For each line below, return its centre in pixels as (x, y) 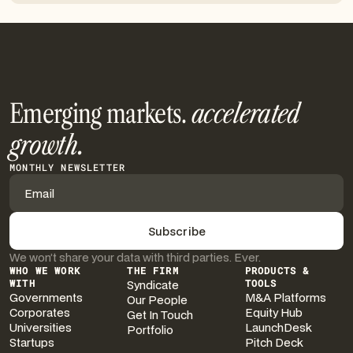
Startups (32, 343)
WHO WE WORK (45, 271)
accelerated (245, 114)
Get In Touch (160, 315)
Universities (41, 328)
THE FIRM (153, 271)
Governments (46, 298)
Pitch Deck (274, 343)
